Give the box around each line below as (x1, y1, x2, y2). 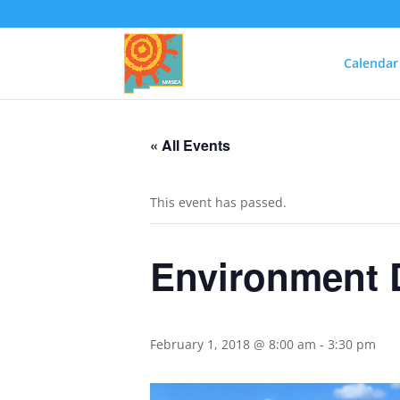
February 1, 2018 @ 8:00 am (150, 336, 316, 353)
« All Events (150, 135, 230, 155)
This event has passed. (150, 194, 287, 211)
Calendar (343, 54, 398, 71)
